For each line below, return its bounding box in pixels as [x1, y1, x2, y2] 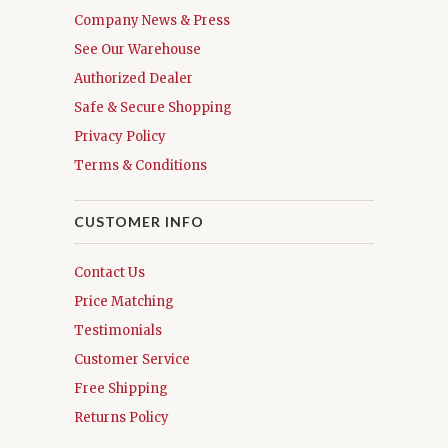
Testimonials [74, 322, 162, 340]
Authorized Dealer [74, 70, 193, 88]
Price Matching [74, 293, 174, 311]
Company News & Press [74, 12, 230, 30]
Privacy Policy [74, 128, 166, 146]
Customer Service [74, 351, 190, 369]
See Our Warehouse [74, 41, 201, 59]
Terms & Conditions [74, 157, 207, 175]
